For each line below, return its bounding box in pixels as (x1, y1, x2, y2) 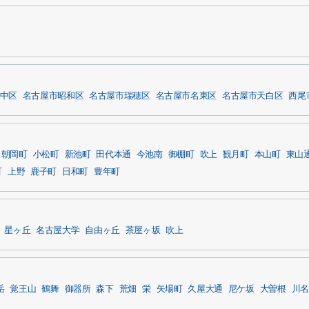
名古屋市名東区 (155, 91, 217, 101)
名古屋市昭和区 (22, 91, 84, 101)
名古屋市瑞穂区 (89, 91, 150, 101)
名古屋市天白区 (221, 91, 283, 101)
